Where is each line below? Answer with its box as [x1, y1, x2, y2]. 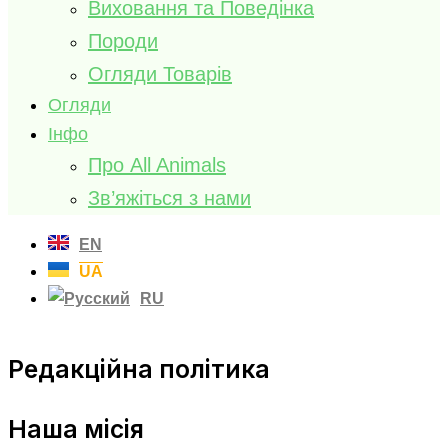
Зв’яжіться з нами [88, 186, 251, 209]
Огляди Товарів [88, 62, 232, 85]
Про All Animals [88, 153, 226, 176]
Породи [88, 29, 158, 52]
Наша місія [8, 414, 144, 445]
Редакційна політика [8, 353, 270, 384]
